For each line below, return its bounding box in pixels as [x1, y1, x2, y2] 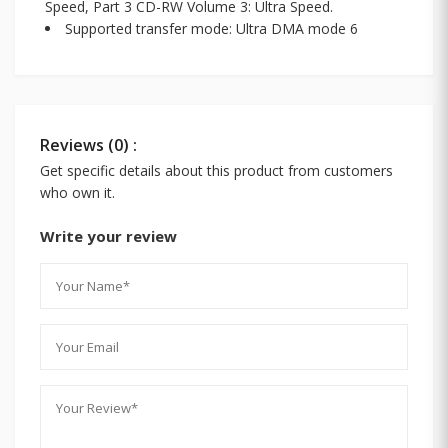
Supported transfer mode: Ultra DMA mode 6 [65, 18, 358, 38]
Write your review [40, 225, 177, 246]
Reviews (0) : [40, 133, 137, 156]
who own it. [40, 182, 115, 202]
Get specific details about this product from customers [40, 160, 393, 180]
